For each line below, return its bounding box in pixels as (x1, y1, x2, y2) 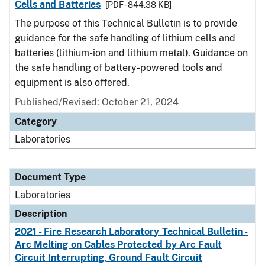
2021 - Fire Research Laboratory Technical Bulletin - (15, 226, 248, 237)
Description (15, 208, 67, 219)
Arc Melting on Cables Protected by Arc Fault (15, 239, 222, 250)
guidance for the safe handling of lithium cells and (15, 33, 235, 44)
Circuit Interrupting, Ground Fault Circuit (15, 252, 203, 263)
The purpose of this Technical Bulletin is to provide (15, 18, 237, 29)
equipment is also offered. (15, 77, 130, 88)
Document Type (15, 172, 86, 183)
